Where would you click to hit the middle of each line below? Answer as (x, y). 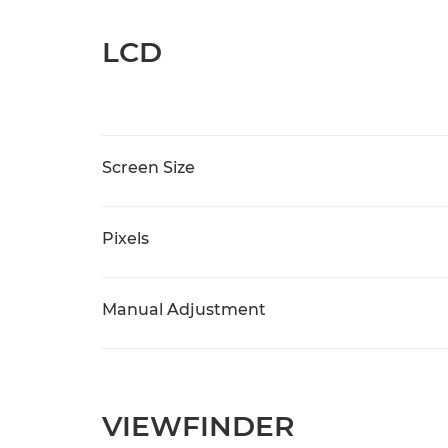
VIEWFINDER (198, 426)
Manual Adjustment (184, 309)
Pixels (125, 238)
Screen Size (148, 167)
